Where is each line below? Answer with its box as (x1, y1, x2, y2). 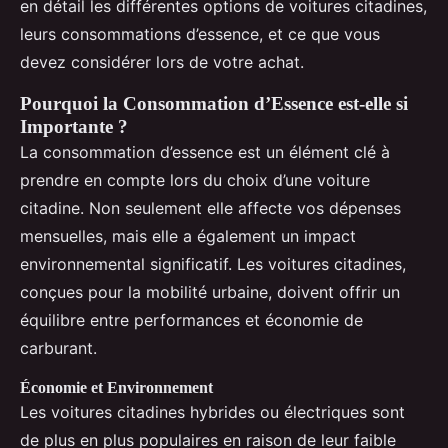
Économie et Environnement (20, 378, 213, 396)
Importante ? (20, 115, 128, 137)
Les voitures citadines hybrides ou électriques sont (20, 401, 405, 422)
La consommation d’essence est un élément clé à (20, 141, 390, 162)
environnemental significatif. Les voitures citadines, (20, 253, 406, 274)
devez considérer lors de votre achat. (20, 51, 304, 72)
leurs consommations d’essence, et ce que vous (20, 23, 380, 44)
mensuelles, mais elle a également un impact (20, 225, 356, 246)
